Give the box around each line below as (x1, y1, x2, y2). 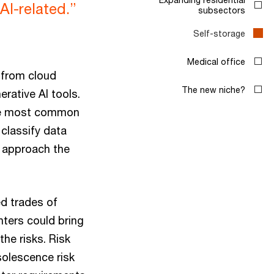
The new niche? (182, 84, 245, 95)
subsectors (198, 5, 245, 15)
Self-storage (193, 28, 245, 39)
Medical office (187, 56, 245, 67)
